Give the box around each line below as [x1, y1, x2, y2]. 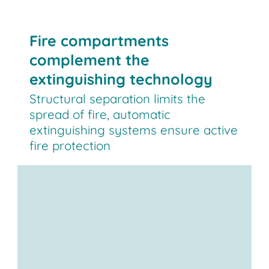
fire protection [29, 138, 111, 154]
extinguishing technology [29, 69, 213, 88]
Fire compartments [29, 31, 169, 50]
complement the [29, 50, 150, 69]
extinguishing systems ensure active [29, 122, 238, 138]
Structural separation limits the [29, 91, 206, 107]
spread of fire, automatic [29, 106, 171, 122]
